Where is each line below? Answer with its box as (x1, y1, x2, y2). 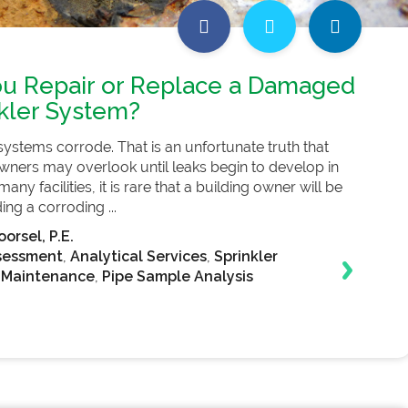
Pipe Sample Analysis (101, 268, 253, 285)
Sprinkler (213, 248, 278, 265)
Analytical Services (69, 248, 207, 265)
